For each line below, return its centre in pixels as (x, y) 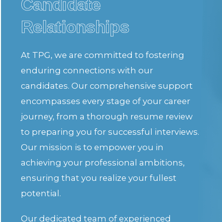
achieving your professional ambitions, (103, 163)
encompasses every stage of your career (106, 101)
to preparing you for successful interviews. (110, 132)
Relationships (75, 27)
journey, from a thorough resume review (107, 117)
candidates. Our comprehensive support (107, 86)
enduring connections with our (87, 71)
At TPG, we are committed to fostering (103, 55)
